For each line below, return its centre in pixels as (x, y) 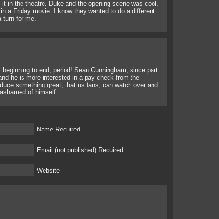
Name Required (58, 129)
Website (48, 170)
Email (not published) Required (80, 150)
